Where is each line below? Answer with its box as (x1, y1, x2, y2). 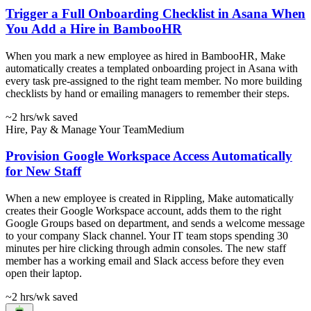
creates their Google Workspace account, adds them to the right (6, 204, 281, 217)
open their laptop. (6, 267, 82, 279)
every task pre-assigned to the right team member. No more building (6, 74, 302, 87)
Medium (147, 123, 184, 135)
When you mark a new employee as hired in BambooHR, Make (6, 49, 285, 62)
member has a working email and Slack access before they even (6, 254, 284, 267)
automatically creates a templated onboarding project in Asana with (6, 62, 298, 74)
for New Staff (6, 164, 81, 179)
